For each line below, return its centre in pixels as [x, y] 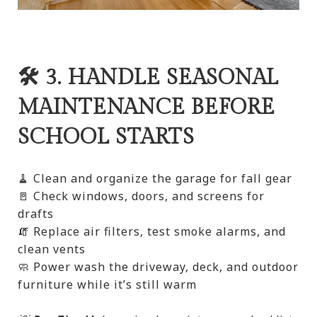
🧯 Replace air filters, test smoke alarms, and [152, 232]
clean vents [52, 249]
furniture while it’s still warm [107, 285]
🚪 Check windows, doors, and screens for [141, 196]
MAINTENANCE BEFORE [146, 108]
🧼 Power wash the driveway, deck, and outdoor [158, 267]
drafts [36, 214]
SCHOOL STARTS [106, 138]
